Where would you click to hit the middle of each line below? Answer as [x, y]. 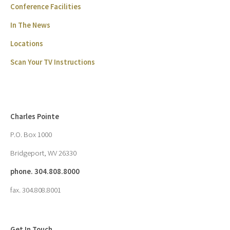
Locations [27, 44]
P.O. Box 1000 [31, 135]
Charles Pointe [35, 117]
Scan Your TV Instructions [53, 62]
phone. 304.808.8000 [45, 172]
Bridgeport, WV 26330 [43, 153]
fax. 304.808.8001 [36, 190]
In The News [30, 25]
